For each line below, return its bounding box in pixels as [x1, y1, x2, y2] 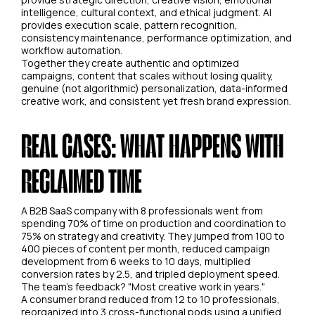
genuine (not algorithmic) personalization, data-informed [21, 81, 288, 95]
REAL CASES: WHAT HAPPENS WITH [21, 124, 284, 165]
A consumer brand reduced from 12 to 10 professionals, [21, 292, 280, 306]
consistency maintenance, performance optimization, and [21, 30, 292, 44]
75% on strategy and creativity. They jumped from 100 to [21, 229, 285, 243]
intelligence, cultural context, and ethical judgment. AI [21, 5, 271, 19]
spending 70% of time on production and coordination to [21, 216, 286, 230]
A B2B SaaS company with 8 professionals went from [21, 203, 263, 217]
